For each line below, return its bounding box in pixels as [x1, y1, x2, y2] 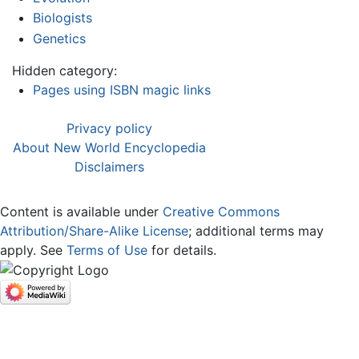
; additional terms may [188, 222, 324, 239]
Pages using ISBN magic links [32, 81, 211, 98]
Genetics [32, 30, 86, 46]
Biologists [32, 10, 92, 26]
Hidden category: [12, 62, 117, 79]
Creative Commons [163, 203, 280, 220]
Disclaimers [75, 158, 144, 175]
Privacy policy [67, 119, 152, 136]
